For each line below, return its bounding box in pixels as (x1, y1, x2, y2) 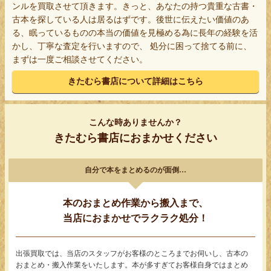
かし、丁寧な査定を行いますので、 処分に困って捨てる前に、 (12, 41, 252, 51)
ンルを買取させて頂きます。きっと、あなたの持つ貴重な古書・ (12, 1, 258, 11)
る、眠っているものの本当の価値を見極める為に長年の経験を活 (12, 28, 258, 38)
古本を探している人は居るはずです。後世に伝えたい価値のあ (12, 15, 250, 24)
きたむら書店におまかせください (54, 131, 217, 144)
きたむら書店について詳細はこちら (68, 76, 203, 86)
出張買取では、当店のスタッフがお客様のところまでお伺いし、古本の (16, 249, 249, 258)
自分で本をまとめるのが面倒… (85, 165, 186, 174)
